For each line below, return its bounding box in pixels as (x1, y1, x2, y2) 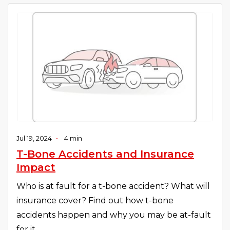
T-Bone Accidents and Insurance (16, 147, 194, 160)
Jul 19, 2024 (16, 134, 52, 142)
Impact (16, 161, 55, 174)
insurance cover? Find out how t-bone (16, 195, 174, 205)
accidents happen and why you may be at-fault (16, 209, 211, 220)
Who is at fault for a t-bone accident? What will (16, 181, 210, 191)
